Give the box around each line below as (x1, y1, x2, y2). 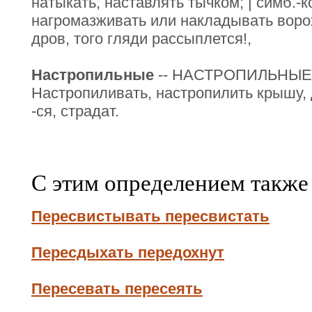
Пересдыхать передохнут (31, 244, 224, 261)
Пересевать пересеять (31, 280, 203, 297)
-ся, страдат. (31, 102, 119, 120)
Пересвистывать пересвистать (31, 208, 270, 225)
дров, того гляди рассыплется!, (31, 30, 251, 47)
